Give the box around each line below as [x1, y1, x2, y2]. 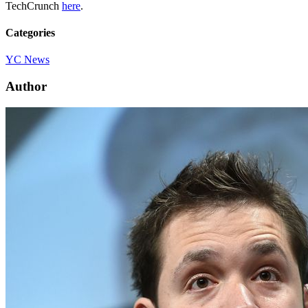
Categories [5, 27, 55, 39]
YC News [5, 54, 49, 66]
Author [5, 79, 47, 94]
